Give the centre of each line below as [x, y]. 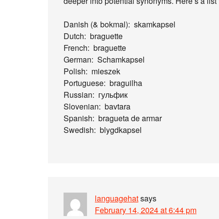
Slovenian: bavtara [99, 106]
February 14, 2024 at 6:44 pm [146, 210]
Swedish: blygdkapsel [103, 130]
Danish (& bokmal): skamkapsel [120, 24]
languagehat [117, 198]
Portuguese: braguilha [104, 83]
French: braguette [96, 48]
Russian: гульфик [96, 95]
